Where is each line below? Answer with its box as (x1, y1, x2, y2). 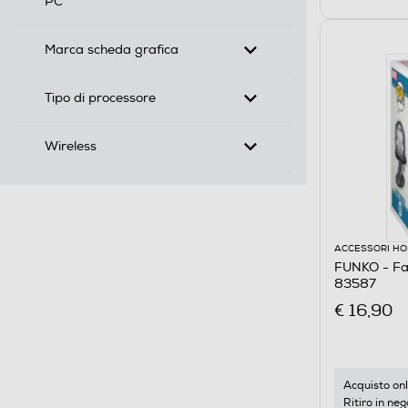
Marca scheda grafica (45, 41, 178, 57)
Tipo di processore (45, 89, 156, 106)
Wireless (45, 138, 97, 154)
